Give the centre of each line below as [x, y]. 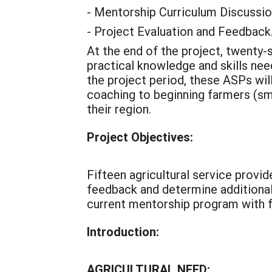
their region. [119, 109]
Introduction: [123, 231]
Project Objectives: [140, 137]
